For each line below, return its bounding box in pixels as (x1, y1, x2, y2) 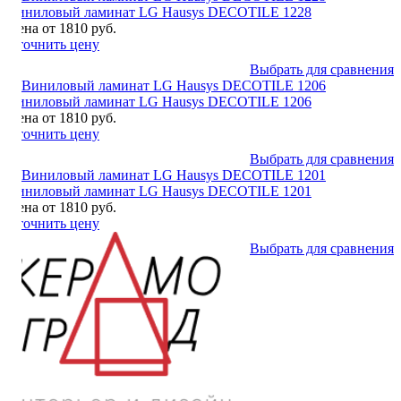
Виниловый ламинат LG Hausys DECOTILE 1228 (7, 4, 311, 20)
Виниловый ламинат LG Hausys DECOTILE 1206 (7, 93, 311, 109)
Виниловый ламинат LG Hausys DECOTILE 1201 (7, 183, 311, 199)
